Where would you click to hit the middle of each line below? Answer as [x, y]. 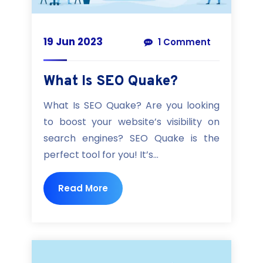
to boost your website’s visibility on [131, 122]
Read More [83, 188]
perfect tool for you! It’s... [101, 154]
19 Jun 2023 [73, 41]
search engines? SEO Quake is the [131, 138]
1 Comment [183, 42]
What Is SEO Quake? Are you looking [131, 105]
